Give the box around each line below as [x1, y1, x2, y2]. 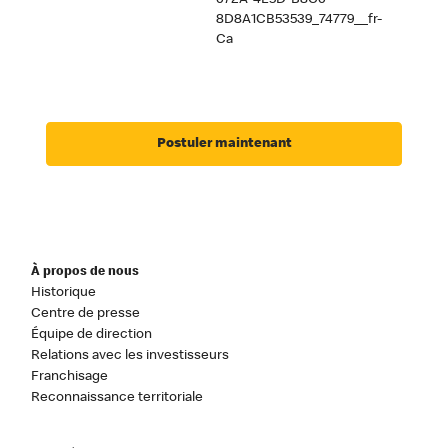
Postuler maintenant [156, 136, 292, 151]
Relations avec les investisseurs [31, 348, 230, 363]
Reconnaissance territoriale [31, 390, 204, 405]
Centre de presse [31, 306, 141, 321]
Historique [31, 285, 97, 300]
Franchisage [31, 369, 109, 384]
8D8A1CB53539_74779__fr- [216, 13, 383, 28]
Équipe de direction [31, 327, 153, 342]
